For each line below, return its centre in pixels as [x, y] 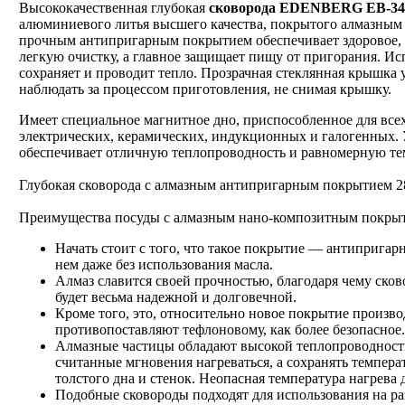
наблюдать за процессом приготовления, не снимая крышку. [205, 89]
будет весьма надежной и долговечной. [176, 297]
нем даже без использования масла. [164, 264]
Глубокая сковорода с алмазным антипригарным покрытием [207, 184]
